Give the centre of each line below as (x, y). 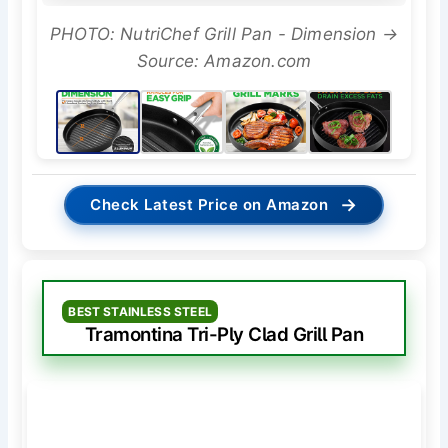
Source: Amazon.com (224, 60)
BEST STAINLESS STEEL (140, 311)
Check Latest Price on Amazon (209, 204)
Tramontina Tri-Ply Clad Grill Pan (224, 334)
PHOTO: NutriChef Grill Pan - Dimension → (224, 33)
